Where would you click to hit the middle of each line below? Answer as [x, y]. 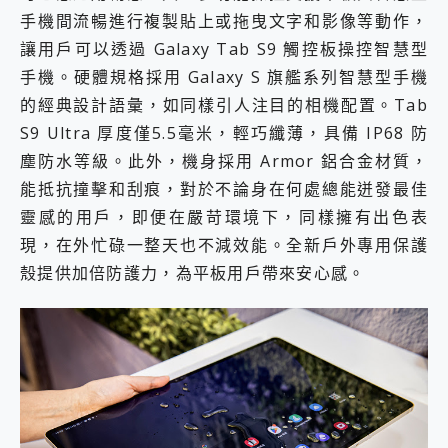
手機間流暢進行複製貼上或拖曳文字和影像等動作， [224, 21]
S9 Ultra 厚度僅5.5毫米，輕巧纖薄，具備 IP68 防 [224, 133]
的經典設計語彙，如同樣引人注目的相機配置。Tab [224, 105]
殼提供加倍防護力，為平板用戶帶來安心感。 [193, 273]
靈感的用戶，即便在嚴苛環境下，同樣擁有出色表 [224, 217]
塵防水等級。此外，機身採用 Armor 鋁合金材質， [224, 161]
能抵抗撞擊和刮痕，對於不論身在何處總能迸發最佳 [224, 189]
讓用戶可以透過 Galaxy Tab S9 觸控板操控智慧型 [224, 49]
